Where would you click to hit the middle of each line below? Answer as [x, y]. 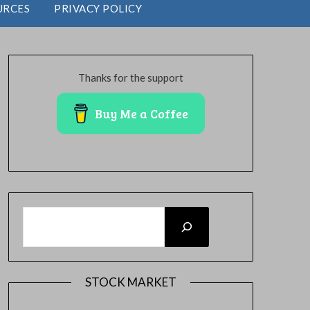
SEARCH [42, 214]
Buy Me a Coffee [141, 113]
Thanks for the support [130, 77]
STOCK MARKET [130, 282]
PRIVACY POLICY [98, 8]
